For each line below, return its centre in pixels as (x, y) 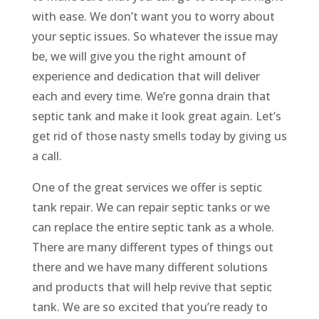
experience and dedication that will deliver (146, 77)
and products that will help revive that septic (152, 287)
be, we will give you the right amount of (139, 57)
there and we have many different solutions (150, 267)
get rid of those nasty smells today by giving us (159, 136)
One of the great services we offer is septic (147, 188)
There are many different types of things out (152, 247)
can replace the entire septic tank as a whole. (153, 228)
